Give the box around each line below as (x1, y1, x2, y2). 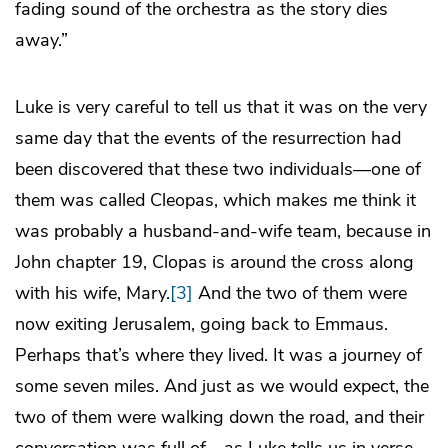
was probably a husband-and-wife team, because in (15, 218, 431, 243)
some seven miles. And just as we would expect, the (15, 373, 429, 398)
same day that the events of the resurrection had (15, 125, 401, 150)
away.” (15, 27, 68, 52)
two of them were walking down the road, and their (15, 404, 424, 429)
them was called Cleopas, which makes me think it (15, 187, 416, 212)
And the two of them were (193, 280, 407, 305)
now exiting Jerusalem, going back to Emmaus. (15, 311, 388, 336)
